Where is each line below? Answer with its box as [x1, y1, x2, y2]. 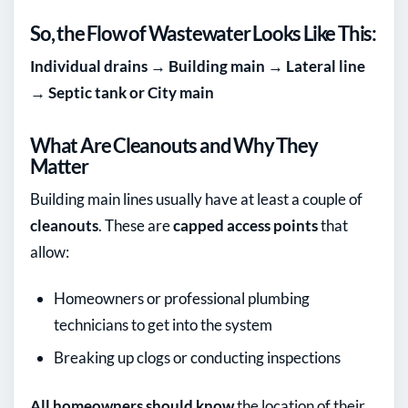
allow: [30, 242, 69, 262]
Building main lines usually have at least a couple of [30, 189, 362, 209]
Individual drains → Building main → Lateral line [30, 56, 365, 76]
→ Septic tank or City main [30, 83, 214, 103]
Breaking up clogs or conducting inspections [54, 348, 341, 368]
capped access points [173, 216, 318, 236]
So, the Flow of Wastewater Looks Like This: [30, 21, 376, 46]
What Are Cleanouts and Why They [30, 133, 318, 158]
